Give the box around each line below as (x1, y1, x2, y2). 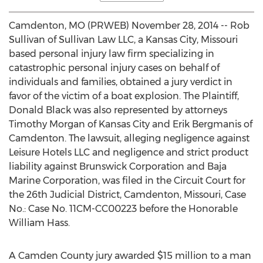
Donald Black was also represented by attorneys (9, 104, 227, 116)
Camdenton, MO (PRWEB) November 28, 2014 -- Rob (9, 20, 249, 31)
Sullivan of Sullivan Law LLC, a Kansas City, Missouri (9, 34, 238, 45)
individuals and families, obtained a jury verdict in (9, 76, 232, 87)
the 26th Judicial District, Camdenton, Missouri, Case (9, 189, 246, 200)
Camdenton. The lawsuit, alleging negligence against (9, 133, 249, 144)
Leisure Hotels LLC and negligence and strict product (9, 147, 248, 158)
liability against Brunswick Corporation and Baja (9, 161, 227, 172)
